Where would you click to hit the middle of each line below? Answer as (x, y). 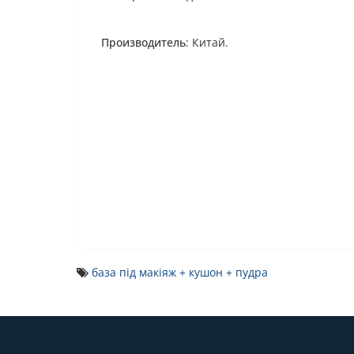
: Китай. (207, 42)
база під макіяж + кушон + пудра (180, 272)
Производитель (143, 42)
